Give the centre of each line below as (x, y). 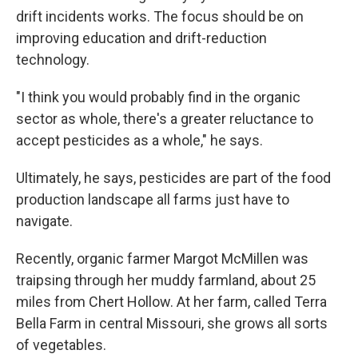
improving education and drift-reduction (141, 38)
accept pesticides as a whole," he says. (139, 141)
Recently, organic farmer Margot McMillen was (162, 259)
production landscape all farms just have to (153, 200)
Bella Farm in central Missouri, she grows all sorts (172, 324)
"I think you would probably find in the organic (158, 97)
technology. (53, 60)
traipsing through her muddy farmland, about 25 (166, 280)
